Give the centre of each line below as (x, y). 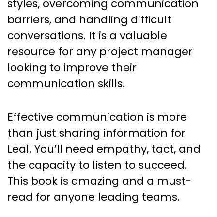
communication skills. (66, 83)
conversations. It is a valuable (87, 35)
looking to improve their (72, 67)
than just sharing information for (96, 133)
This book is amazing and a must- (99, 181)
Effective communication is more (97, 117)
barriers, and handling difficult (89, 19)
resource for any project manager (100, 51)
